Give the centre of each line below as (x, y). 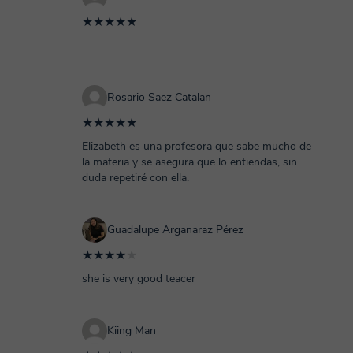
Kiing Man (132, 331)
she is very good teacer (139, 279)
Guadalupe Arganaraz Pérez (175, 230)
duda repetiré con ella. (136, 178)
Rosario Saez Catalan (159, 97)
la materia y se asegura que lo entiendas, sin (190, 162)
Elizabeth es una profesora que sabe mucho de (197, 146)
